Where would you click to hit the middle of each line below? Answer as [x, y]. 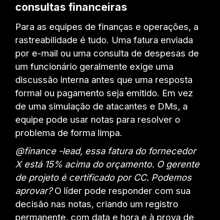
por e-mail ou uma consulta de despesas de [107, 53]
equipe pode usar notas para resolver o [98, 119]
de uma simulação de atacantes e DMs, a [102, 106]
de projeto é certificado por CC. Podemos [104, 177]
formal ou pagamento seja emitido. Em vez [104, 93]
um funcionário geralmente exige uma [95, 66]
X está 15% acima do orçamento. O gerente [108, 164]
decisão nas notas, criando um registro [97, 204]
